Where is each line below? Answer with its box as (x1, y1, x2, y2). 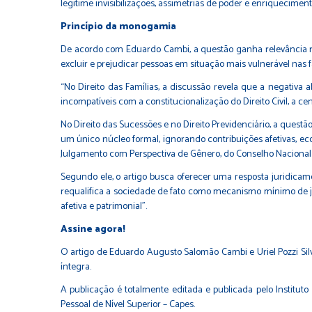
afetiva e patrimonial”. (61, 198, 147, 214)
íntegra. (61, 258, 91, 275)
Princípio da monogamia (61, 18, 176, 35)
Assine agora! (61, 221, 125, 237)
